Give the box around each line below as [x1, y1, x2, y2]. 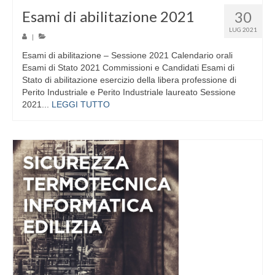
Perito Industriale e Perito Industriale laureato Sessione [22, 87, 236, 98]
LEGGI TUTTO [52, 99, 110, 110]
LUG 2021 [229, 26, 257, 34]
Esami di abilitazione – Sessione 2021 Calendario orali [22, 50, 233, 61]
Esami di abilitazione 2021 [22, 7, 195, 26]
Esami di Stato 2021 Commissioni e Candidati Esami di [22, 63, 234, 73]
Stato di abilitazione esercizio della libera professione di [22, 75, 236, 85]
